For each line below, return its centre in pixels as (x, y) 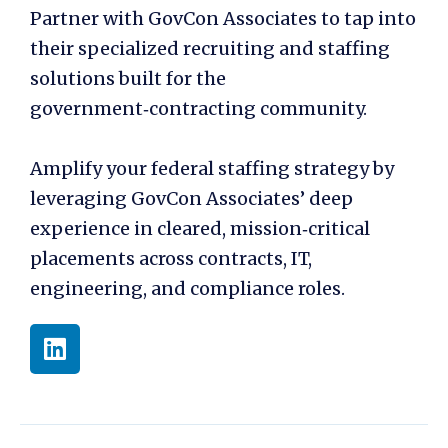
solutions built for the (128, 78)
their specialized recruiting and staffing (210, 48)
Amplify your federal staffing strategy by (212, 168)
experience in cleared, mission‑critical (200, 228)
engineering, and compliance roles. (187, 288)
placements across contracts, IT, (171, 258)
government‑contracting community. (200, 108)
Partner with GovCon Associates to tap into (223, 18)
